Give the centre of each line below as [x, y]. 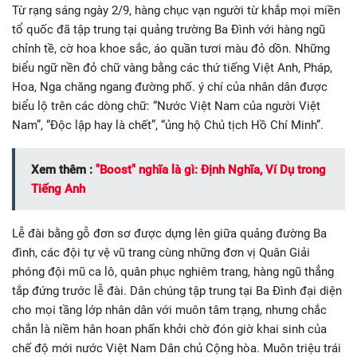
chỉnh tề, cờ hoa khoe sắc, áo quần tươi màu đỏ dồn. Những [171, 49]
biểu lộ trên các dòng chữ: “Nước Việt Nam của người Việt [166, 106]
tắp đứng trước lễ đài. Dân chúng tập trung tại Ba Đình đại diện [177, 291]
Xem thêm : [63, 170]
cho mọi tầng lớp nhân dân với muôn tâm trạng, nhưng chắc [169, 310]
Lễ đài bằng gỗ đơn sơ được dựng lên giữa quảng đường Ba [169, 234]
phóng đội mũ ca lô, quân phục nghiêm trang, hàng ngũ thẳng [173, 272]
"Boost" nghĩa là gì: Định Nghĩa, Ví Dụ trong [211, 170]
